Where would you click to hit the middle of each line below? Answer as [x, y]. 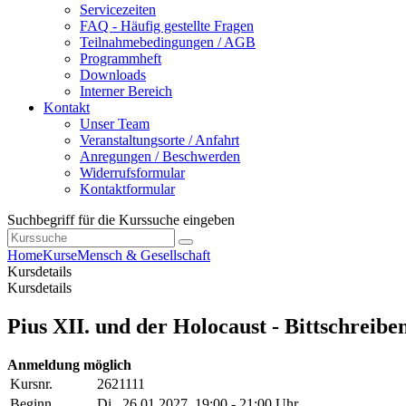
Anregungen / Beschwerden [160, 157]
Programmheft [121, 59]
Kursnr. [31, 384]
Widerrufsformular [132, 173]
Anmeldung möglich [69, 365]
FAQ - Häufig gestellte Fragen [167, 26]
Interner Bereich [126, 92]
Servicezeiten [118, 10]
